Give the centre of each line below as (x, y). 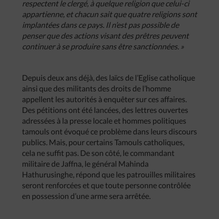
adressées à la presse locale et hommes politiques (104, 120)
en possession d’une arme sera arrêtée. (86, 196)
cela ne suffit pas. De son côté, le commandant (98, 153)
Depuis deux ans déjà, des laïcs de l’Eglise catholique (109, 77)
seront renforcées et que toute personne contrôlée (106, 185)
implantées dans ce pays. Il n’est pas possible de (100, 25)
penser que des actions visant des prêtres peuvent (105, 35)
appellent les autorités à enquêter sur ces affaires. (104, 99)
